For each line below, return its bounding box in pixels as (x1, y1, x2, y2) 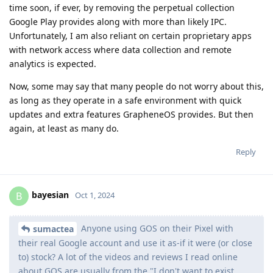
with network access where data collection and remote (9, 43, 232, 55)
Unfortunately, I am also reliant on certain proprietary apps (9, 29, 252, 41)
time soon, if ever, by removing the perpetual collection (9, 1, 235, 13)
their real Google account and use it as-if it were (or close (18, 237, 252, 249)
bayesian (32, 189, 69, 201)
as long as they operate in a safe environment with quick (9, 94, 241, 106)
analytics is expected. (9, 57, 96, 69)
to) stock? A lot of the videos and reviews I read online (18, 251, 238, 263)
